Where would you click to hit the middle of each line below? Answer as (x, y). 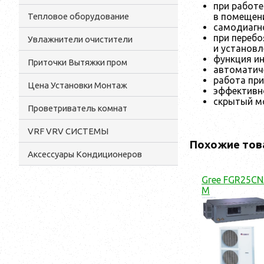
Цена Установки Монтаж (77, 85)
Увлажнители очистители (80, 39)
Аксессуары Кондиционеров (85, 154)
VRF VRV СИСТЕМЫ (68, 131)
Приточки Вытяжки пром (77, 62)
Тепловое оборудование (78, 16)
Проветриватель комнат (77, 108)
